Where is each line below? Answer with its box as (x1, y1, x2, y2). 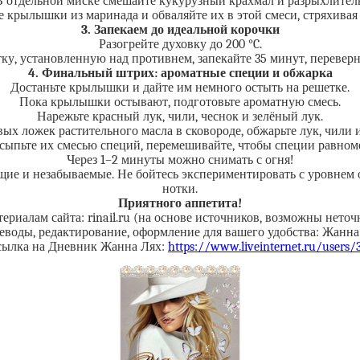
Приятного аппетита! (118, 196, 242, 211)
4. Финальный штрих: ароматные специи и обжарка (27, 66, 333, 80)
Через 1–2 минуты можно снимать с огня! (66, 153, 294, 167)
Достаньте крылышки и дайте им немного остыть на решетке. (10, 80, 350, 95)
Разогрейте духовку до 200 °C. (98, 37, 262, 51)
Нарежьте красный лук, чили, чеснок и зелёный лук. (37, 109, 323, 124)
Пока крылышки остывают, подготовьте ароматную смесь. (19, 95, 341, 109)
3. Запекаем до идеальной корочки (80, 22, 280, 37)
